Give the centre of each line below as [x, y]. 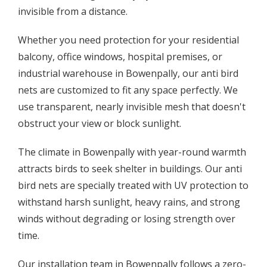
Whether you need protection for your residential [128, 40]
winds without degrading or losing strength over [127, 219]
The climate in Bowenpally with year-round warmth [132, 152]
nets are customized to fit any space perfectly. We [128, 90]
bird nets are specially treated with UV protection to [133, 186]
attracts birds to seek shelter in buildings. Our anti [130, 169]
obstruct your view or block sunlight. [100, 124]
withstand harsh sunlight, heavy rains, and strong [129, 202]
